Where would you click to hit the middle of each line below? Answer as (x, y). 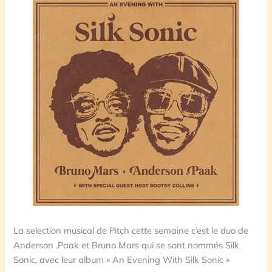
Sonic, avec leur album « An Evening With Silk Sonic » (122, 259)
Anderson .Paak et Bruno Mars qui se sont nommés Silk (127, 245)
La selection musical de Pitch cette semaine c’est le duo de (131, 230)
